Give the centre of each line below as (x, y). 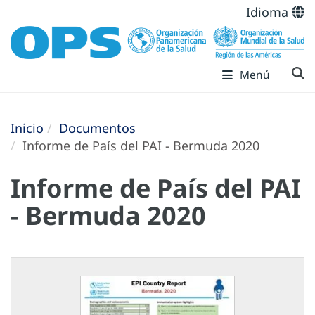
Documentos (97, 128)
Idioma (269, 12)
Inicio (27, 128)
